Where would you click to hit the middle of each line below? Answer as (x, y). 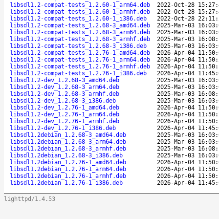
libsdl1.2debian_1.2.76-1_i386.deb (66, 183)
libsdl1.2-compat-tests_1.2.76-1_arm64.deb (80, 59)
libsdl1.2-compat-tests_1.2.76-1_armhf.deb (80, 66)
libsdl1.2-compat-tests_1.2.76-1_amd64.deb (80, 53)
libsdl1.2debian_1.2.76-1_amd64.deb (68, 162)
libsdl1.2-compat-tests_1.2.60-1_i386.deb (78, 18)
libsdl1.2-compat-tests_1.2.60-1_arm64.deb (80, 5)
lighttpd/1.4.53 (30, 199)
